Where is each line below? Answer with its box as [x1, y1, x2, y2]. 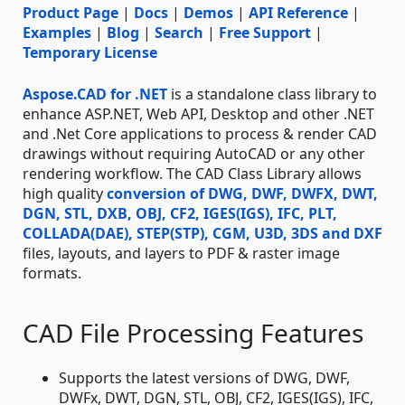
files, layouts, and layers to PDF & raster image [23, 242, 340, 263]
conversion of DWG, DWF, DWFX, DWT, [107, 183, 378, 203]
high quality [23, 183, 107, 203]
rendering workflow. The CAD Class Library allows [23, 163, 362, 184]
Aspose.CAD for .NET [23, 83, 167, 104]
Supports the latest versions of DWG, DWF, [59, 367, 350, 388]
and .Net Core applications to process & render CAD [23, 123, 377, 144]
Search [155, 22, 203, 42]
